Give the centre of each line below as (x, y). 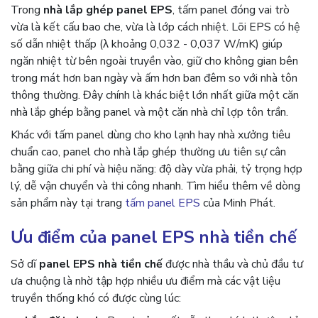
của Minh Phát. (238, 203)
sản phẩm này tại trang (68, 203)
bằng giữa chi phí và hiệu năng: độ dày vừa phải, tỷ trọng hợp (157, 169)
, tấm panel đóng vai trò (231, 10)
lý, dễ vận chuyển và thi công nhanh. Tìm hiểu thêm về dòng (155, 186)
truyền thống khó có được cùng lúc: (96, 298)
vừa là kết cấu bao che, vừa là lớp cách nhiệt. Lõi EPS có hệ (155, 27)
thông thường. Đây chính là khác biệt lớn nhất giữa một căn (155, 95)
